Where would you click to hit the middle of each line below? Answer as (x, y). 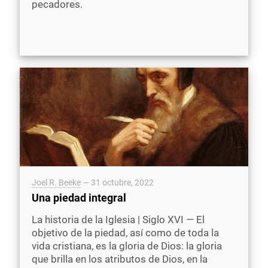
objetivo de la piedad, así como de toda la (125, 233)
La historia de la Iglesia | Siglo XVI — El (118, 220)
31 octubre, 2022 (122, 183)
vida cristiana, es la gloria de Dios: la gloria (127, 246)
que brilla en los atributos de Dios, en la (120, 259)
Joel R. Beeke (56, 183)
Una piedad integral (79, 198)
